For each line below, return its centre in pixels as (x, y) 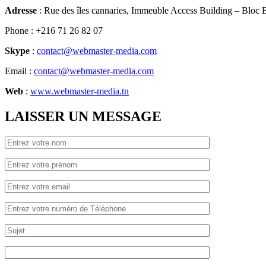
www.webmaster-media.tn (80, 91)
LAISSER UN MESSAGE (83, 116)
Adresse (21, 10)
